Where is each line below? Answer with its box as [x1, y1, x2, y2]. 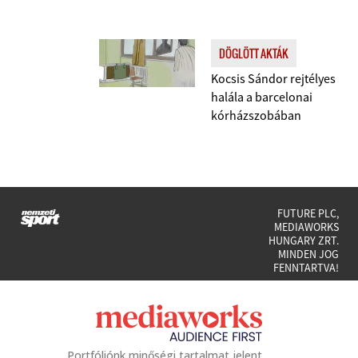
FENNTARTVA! [273, 261, 339, 275]
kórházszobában [211, 107, 301, 123]
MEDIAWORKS [274, 220, 339, 234]
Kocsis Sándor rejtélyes [211, 70, 336, 86]
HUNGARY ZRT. [268, 233, 339, 248]
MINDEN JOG [278, 247, 339, 261]
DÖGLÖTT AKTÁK [219, 45, 288, 62]
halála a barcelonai [211, 89, 312, 105]
